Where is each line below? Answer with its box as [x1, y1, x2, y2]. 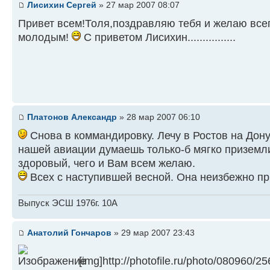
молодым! [18, 31, 72, 43]
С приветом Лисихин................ [81, 31, 236, 43]
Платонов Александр [27, 112, 117, 122]
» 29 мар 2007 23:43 [111, 228, 195, 237]
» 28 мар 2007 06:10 [117, 112, 200, 122]
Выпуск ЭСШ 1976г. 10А [18, 198, 118, 209]
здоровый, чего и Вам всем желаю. [18, 157, 195, 169]
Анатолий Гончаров [27, 228, 111, 237]
